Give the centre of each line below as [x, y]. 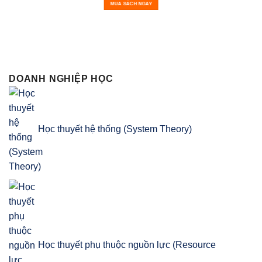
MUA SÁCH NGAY [131, 4]
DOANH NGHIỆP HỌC [61, 79]
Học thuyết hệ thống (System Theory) [115, 129]
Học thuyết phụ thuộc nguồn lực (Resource [127, 244]
